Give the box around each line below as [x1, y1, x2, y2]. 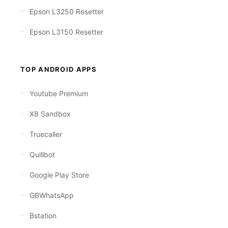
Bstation [30, 211, 56, 220]
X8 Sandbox [30, 109, 71, 118]
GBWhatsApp [30, 191, 74, 199]
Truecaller [30, 130, 62, 138]
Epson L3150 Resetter [30, 27, 103, 36]
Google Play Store [30, 170, 89, 179]
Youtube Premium [30, 89, 88, 98]
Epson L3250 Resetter [30, 7, 104, 16]
